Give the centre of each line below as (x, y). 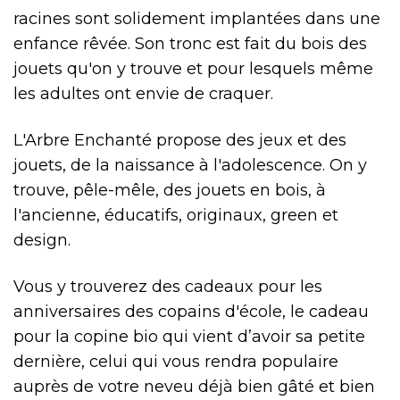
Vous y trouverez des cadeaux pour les (168, 287)
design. (42, 240)
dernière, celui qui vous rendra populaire (176, 362)
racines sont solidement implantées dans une (197, 19)
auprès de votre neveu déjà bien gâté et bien (194, 387)
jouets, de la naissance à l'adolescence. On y (190, 165)
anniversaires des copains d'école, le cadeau (191, 312)
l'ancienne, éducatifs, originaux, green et (176, 215)
